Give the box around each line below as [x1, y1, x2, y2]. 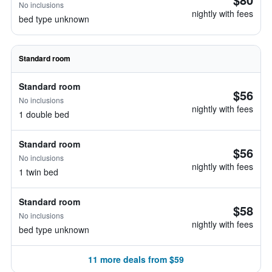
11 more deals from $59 [88, 253, 184, 265]
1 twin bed [19, 166, 58, 178]
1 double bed [19, 108, 69, 120]
